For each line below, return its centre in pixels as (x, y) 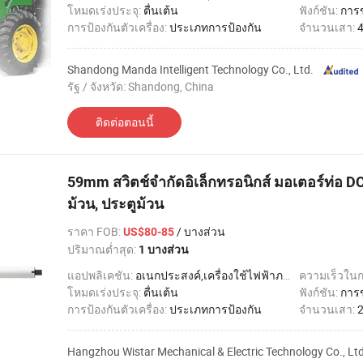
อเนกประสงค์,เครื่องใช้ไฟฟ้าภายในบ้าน (209, 275)
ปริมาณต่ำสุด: (103, 249)
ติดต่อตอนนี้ (124, 122)
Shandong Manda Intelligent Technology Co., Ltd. (190, 69)
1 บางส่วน (164, 250)
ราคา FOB (93, 231)
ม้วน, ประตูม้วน (115, 204)
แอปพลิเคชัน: (101, 275)
